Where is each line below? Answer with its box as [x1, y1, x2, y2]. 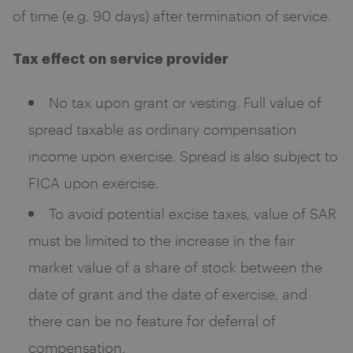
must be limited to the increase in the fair [28, 230, 295, 250]
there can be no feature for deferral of [28, 310, 276, 330]
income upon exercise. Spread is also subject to [28, 146, 338, 165]
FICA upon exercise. [28, 173, 158, 192]
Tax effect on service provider [13, 52, 229, 67]
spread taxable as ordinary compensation [28, 119, 297, 139]
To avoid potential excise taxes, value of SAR [49, 203, 336, 223]
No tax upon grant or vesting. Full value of [49, 92, 321, 112]
